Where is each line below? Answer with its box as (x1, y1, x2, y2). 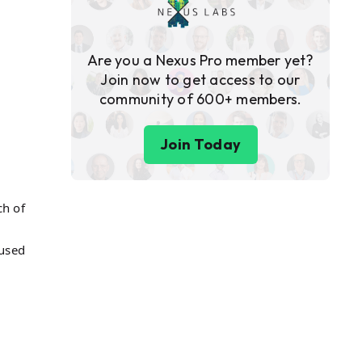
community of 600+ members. (99, 89, 302, 108)
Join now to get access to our (100, 69, 301, 89)
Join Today (159, 134, 242, 154)
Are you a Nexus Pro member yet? (87, 50, 314, 69)
